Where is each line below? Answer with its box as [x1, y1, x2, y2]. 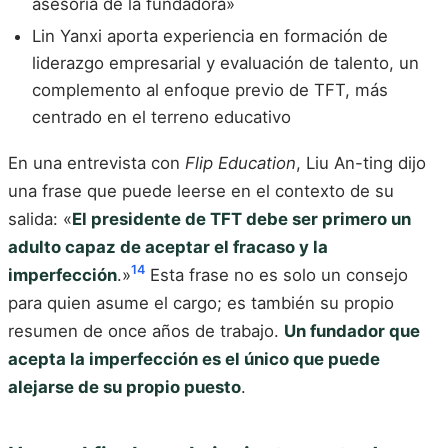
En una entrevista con [8, 152, 185, 173]
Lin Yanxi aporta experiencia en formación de [32, 26, 388, 47]
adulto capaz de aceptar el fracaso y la [8, 236, 328, 257]
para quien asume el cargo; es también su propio [8, 292, 394, 313]
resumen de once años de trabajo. [8, 320, 284, 341]
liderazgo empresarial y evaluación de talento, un [32, 53, 419, 74]
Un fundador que [284, 320, 420, 341]
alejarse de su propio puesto [8, 376, 241, 397]
